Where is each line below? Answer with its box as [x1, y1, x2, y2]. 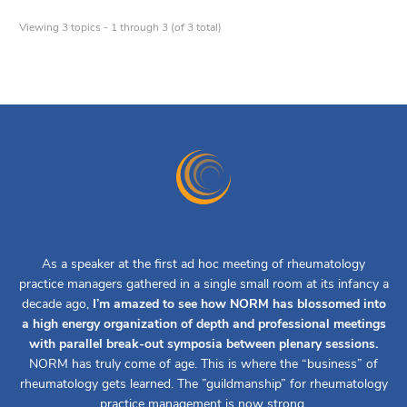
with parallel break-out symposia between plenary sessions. [29, 335, 378, 353]
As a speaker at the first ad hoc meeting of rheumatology [42, 255, 365, 273]
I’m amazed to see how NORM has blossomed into [92, 295, 386, 313]
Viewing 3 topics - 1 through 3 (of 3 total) [19, 20, 222, 35]
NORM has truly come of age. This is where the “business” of [29, 355, 378, 373]
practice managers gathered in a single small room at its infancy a [18, 275, 389, 293]
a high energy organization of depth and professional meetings [21, 315, 386, 333]
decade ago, [21, 295, 93, 313]
